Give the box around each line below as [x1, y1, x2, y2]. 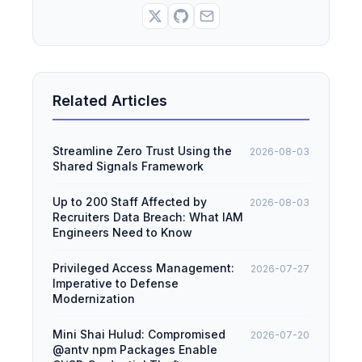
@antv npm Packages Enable [53, 343, 217, 357]
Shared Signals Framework [53, 159, 204, 174]
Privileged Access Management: [53, 261, 234, 276]
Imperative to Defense [53, 276, 179, 291]
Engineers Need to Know [53, 225, 192, 240]
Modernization [53, 292, 135, 306]
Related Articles [53, 92, 167, 110]
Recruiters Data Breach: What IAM [53, 210, 243, 225]
